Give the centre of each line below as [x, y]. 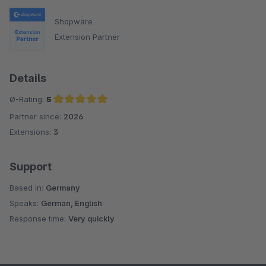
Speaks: [25, 203]
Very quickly [91, 218]
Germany [63, 188]
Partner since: [37, 116]
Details [28, 78]
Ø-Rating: [28, 99]
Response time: [39, 218]
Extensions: [31, 132]
